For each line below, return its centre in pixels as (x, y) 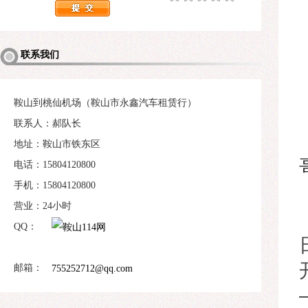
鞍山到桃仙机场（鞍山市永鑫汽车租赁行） (105, 103)
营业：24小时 (43, 206)
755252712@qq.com (92, 268)
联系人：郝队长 (47, 123)
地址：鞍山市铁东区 (57, 144)
